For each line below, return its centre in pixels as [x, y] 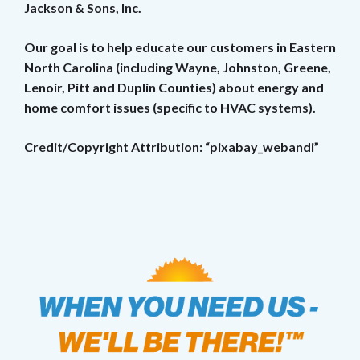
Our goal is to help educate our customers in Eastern [180, 47]
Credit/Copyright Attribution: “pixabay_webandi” [172, 146]
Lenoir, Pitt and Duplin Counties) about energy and [174, 87]
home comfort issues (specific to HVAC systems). [170, 107]
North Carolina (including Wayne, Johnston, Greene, [178, 67]
